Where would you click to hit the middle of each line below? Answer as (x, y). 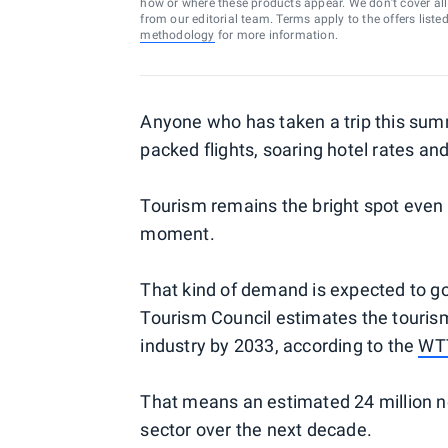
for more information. (276, 35)
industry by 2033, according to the (279, 345)
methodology (177, 35)
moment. (177, 233)
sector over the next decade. (256, 429)
